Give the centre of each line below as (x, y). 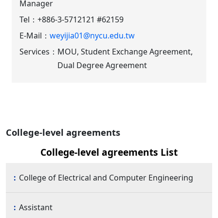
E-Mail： (35, 36)
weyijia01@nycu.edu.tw (92, 36)
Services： (39, 52)
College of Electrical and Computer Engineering (106, 177)
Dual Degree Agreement (102, 65)
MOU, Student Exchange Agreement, (125, 52)
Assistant (36, 207)
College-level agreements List (109, 152)
